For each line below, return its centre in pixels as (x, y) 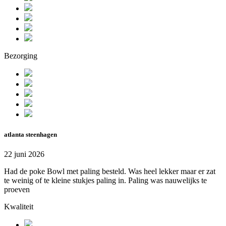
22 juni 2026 (24, 154)
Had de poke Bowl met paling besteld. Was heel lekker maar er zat (110, 171)
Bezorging (21, 56)
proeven (17, 189)
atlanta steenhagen (31, 134)
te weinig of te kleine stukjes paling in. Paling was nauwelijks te (105, 180)
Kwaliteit (19, 206)
